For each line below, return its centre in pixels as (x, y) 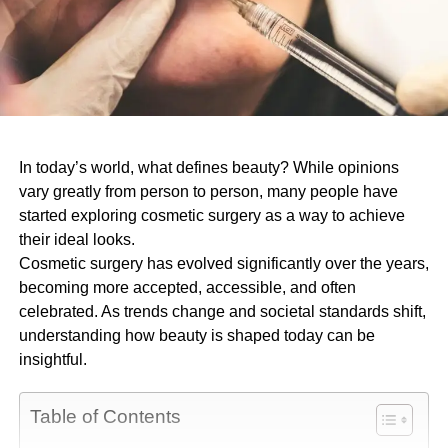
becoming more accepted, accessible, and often (187, 287)
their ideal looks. (76, 239)
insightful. (52, 359)
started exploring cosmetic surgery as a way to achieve (211, 215)
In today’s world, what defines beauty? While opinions (208, 167)
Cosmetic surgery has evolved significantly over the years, (223, 263)
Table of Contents (105, 416)
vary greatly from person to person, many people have (208, 191)
